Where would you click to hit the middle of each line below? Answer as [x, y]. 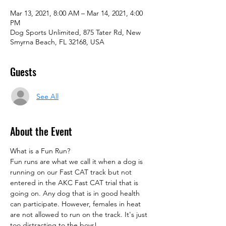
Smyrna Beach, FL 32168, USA [57, 42]
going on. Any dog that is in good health [76, 193]
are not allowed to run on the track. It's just [80, 215]
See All [47, 96]
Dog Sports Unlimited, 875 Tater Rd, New [75, 33]
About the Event [41, 131]
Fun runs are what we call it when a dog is [77, 162]
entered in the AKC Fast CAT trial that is [75, 183]
